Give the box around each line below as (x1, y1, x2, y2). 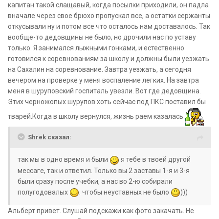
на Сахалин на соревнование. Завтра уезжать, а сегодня (8, 66, 191, 74)
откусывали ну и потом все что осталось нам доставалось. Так (8, 22, 210, 31)
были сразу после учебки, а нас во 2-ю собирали (18, 177, 173, 185)
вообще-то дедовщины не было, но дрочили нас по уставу (8, 33, 196, 42)
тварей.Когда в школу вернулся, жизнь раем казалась (8, 112, 185, 121)
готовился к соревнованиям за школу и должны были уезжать (8, 55, 209, 63)
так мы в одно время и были (18, 155, 109, 164)
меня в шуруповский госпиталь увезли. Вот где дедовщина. (8, 87, 201, 95)
